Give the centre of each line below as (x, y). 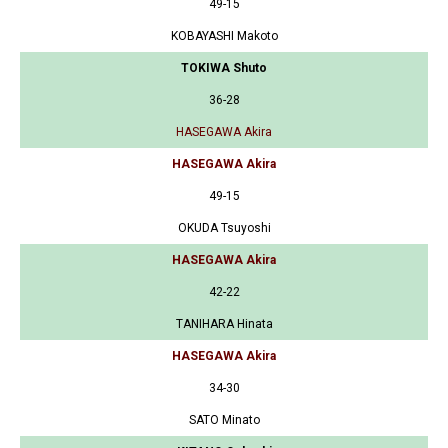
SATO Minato (224, 419)
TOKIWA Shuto (224, 67)
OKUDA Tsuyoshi (224, 227)
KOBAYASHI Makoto (224, 35)
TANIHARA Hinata (224, 323)
